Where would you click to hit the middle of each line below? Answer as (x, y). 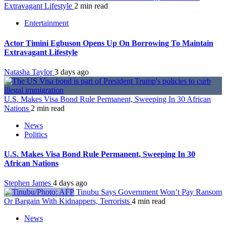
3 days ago (72, 72)
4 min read (149, 201)
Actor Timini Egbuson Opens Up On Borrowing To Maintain (109, 43)
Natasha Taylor (29, 72)
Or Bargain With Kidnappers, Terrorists (68, 201)
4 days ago (70, 183)
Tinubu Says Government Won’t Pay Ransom (148, 192)
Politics (36, 134)
